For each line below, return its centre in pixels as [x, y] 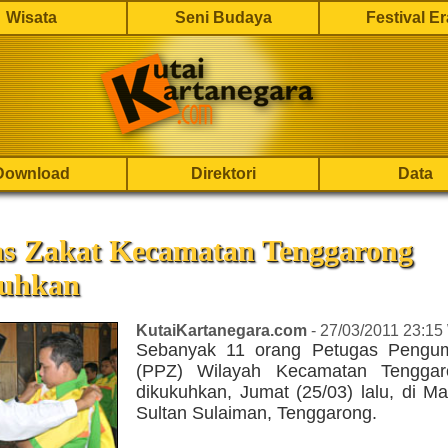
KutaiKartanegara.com [221, 331]
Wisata [31, 17]
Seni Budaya [223, 17]
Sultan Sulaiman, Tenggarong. [256, 413]
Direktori [223, 173]
